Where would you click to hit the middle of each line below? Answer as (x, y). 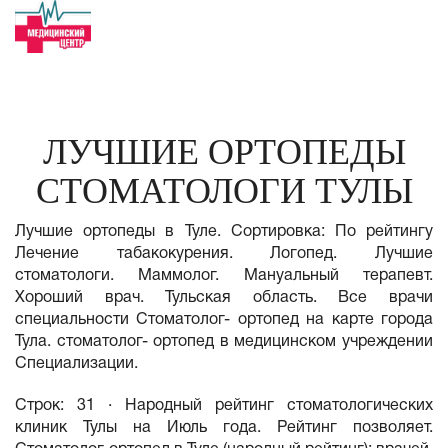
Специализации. (76, 364)
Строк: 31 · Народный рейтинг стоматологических (224, 406)
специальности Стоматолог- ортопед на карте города (224, 320)
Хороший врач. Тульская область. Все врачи (224, 298)
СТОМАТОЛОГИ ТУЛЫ (224, 191)
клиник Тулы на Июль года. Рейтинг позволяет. (224, 428)
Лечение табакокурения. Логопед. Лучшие (224, 254)
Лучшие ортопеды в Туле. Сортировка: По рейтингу (224, 232)
